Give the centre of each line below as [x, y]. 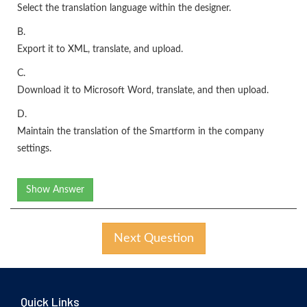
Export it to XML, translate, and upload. [100, 49]
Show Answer [55, 189]
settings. [34, 148]
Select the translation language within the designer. [124, 8]
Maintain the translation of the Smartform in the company [140, 131]
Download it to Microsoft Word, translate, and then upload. [143, 90]
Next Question [153, 238]
